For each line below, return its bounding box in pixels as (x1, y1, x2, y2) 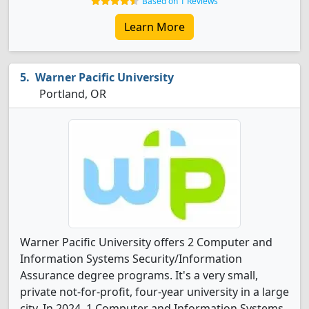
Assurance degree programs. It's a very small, (20, 268, 258, 283)
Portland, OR (37, 86, 106, 101)
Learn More (124, 19, 185, 34)
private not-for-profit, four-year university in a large (20, 284, 289, 299)
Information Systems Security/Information (20, 251, 242, 266)
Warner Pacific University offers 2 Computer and (20, 235, 272, 250)
